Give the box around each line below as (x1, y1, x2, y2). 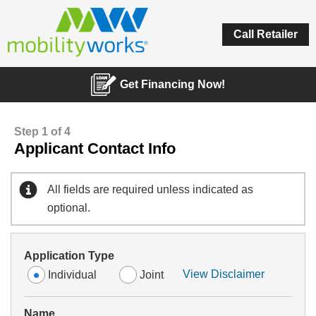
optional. (47, 201, 90, 214)
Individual (47, 268, 97, 281)
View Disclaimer (182, 268, 265, 281)
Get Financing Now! (120, 78, 225, 90)
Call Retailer (233, 28, 298, 40)
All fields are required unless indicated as (47, 183, 253, 195)
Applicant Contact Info (14, 139, 176, 157)
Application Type (24, 249, 114, 262)
